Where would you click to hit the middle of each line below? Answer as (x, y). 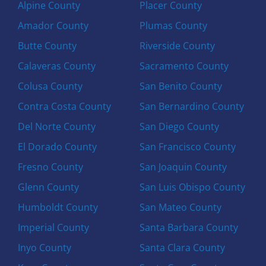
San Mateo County (180, 207)
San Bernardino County (191, 106)
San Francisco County (187, 146)
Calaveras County (57, 66)
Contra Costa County (65, 106)
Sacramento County (184, 66)
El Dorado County (58, 146)
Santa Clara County (182, 247)
